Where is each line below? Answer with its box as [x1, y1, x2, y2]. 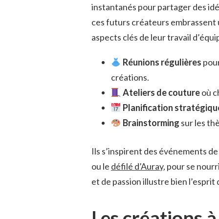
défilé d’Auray [111, 161, 163, 172]
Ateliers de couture [122, 87, 200, 98]
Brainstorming [122, 117, 179, 129]
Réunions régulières [122, 57, 201, 68]
